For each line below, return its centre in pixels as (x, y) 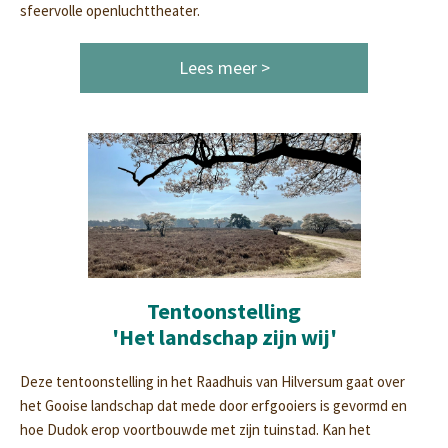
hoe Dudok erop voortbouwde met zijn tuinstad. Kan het (195, 429)
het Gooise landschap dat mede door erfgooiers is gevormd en (213, 405)
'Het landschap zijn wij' (224, 337)
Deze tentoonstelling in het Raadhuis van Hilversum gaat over (212, 381)
